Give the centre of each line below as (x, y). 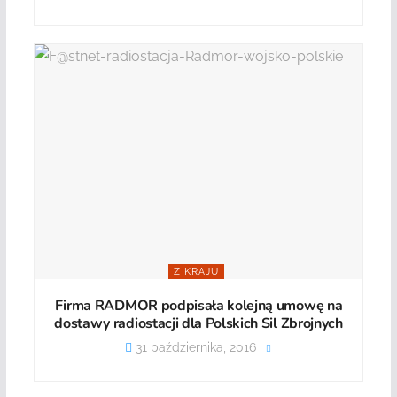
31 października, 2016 (195, 347)
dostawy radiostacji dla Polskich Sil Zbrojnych (198, 323)
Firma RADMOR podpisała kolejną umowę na (198, 305)
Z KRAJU (196, 271)
